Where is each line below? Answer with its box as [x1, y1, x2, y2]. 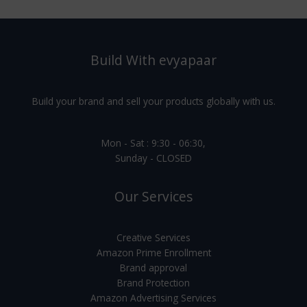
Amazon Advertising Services [90, 291, 217, 304]
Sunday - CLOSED [115, 151, 192, 164]
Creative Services [116, 230, 191, 244]
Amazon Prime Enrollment [96, 245, 211, 259]
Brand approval [120, 260, 187, 274]
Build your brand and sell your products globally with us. [32, 95, 275, 108]
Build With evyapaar [90, 51, 217, 70]
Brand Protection [117, 275, 190, 289]
